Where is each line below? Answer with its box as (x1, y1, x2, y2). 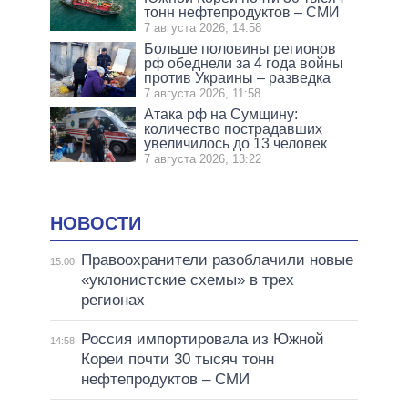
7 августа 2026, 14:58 (144, 20, 262, 35)
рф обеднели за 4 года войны (144, 55, 344, 71)
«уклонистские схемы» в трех (80, 271, 294, 290)
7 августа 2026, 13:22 (144, 151, 262, 166)
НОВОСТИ (50, 212, 141, 233)
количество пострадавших (144, 120, 323, 137)
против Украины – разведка (144, 69, 331, 86)
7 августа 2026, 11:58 (144, 86, 261, 100)
